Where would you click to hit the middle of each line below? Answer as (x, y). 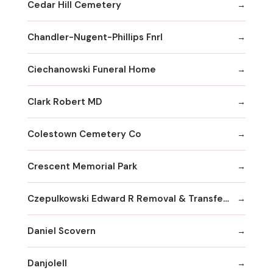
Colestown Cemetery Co (84, 134)
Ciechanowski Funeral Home (92, 69)
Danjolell (47, 263)
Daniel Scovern (62, 231)
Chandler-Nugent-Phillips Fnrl (95, 37)
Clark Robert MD (65, 101)
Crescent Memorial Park (82, 166)
